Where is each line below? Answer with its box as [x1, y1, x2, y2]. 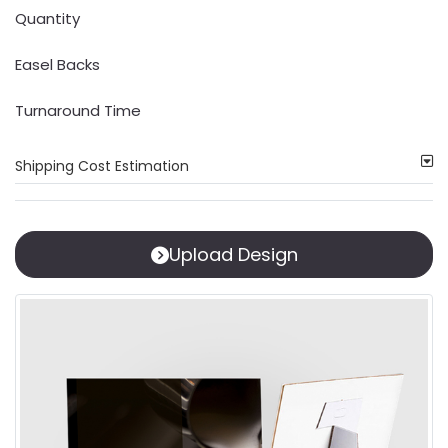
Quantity [15, 8, 80, 29]
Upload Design [168, 242, 298, 267]
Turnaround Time [15, 100, 141, 121]
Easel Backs [15, 54, 100, 75]
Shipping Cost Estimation [15, 156, 189, 176]
